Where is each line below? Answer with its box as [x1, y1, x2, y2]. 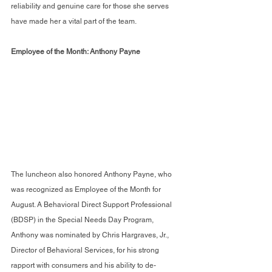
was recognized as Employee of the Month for [11, 185, 163, 194]
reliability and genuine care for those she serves [11, 1, 171, 10]
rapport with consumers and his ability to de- [11, 261, 156, 270]
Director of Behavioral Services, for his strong [11, 246, 161, 255]
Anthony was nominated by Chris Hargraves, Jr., [11, 231, 171, 240]
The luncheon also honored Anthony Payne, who [11, 170, 174, 179]
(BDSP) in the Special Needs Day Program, [11, 216, 155, 225]
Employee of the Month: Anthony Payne [11, 47, 140, 56]
